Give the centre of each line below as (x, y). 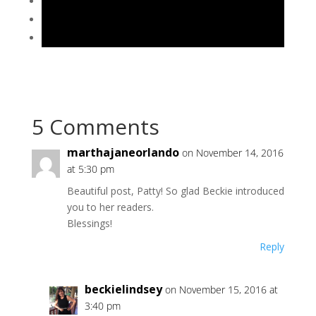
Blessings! (89, 223)
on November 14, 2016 (232, 153)
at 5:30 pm (90, 169)
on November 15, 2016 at (221, 290)
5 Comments (95, 127)
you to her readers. (110, 207)
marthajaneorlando (123, 152)
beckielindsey (123, 289)
